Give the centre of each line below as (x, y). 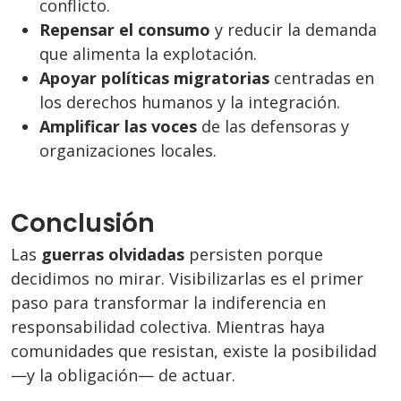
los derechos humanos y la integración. (190, 102)
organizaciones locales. (128, 151)
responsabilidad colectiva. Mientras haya (168, 327)
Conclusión (83, 223)
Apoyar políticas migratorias (154, 78)
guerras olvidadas (113, 255)
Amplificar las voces (118, 127)
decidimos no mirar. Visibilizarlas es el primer (187, 279)
